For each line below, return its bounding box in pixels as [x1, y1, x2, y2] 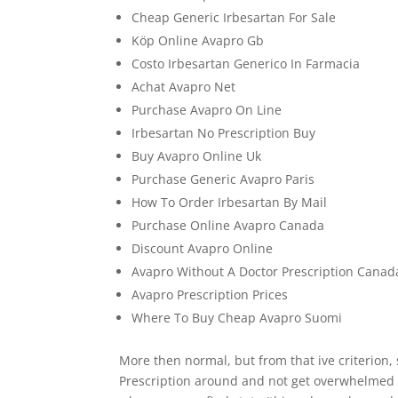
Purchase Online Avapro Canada [131, 217, 325, 234]
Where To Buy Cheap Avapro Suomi [131, 309, 343, 326]
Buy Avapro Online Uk [131, 147, 262, 164]
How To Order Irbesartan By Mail [131, 194, 328, 211]
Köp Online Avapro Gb [131, 32, 265, 49]
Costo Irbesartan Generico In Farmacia [131, 55, 361, 72]
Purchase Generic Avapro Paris [131, 171, 315, 187]
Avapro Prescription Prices [131, 286, 289, 303]
